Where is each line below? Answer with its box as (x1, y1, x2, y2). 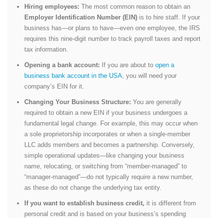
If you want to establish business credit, (24, 199, 146, 207)
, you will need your (122, 72, 177, 79)
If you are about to (100, 61, 155, 69)
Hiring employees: (24, 2, 79, 10)
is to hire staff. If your (137, 13, 200, 21)
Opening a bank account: (24, 61, 100, 69)
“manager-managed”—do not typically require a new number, (24, 173, 193, 181)
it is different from (146, 199, 196, 207)
